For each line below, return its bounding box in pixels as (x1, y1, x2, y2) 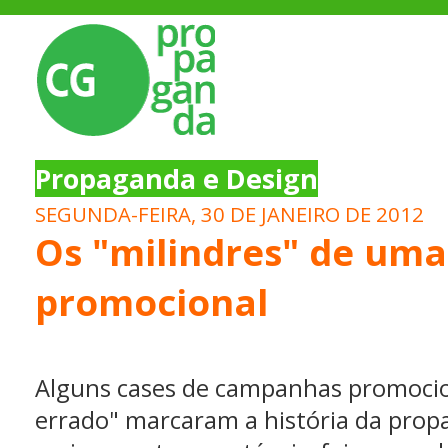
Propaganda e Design (35, 160, 318, 197)
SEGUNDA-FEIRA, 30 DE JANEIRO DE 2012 (35, 200, 424, 228)
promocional (35, 277, 268, 327)
